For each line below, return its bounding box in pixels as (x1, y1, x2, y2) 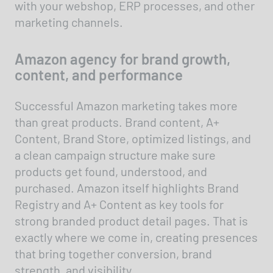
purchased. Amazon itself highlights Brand (15, 180, 239, 196)
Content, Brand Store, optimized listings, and (15, 131, 251, 146)
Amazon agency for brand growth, (15, 50, 230, 68)
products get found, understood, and (15, 164, 207, 179)
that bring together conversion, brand (15, 246, 212, 261)
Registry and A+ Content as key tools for (15, 197, 224, 212)
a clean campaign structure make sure (15, 147, 216, 163)
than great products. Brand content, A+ (15, 115, 219, 130)
